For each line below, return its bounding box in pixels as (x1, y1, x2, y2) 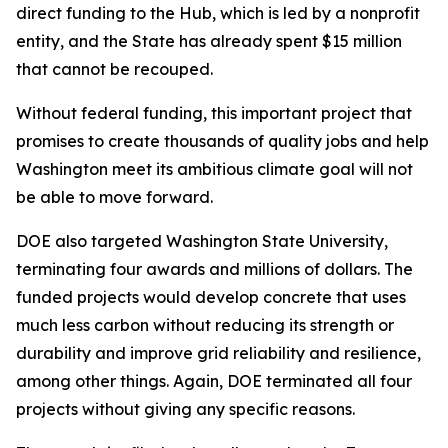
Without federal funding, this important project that (16, 103, 412, 123)
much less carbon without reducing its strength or (16, 315, 394, 335)
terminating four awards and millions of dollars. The (16, 259, 413, 279)
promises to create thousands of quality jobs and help (16, 131, 429, 151)
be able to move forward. (16, 187, 213, 207)
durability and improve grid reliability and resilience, (16, 343, 421, 363)
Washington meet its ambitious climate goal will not (16, 159, 413, 179)
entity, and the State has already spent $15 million (16, 31, 402, 51)
